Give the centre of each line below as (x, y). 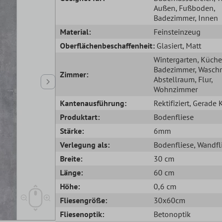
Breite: (71, 158)
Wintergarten (175, 59)
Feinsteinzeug (177, 31)
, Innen (206, 18)
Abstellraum (174, 79)
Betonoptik (172, 214)
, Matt (192, 45)
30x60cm (169, 200)
